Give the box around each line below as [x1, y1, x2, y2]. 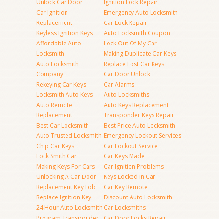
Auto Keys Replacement [104, 101, 169, 109]
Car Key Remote [104, 183, 148, 191]
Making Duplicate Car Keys [104, 49, 176, 58]
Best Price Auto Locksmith [104, 121, 175, 130]
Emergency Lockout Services [104, 131, 181, 140]
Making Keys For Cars [36, 162, 95, 171]
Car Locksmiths [104, 203, 146, 212]
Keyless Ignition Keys [36, 29, 93, 37]
